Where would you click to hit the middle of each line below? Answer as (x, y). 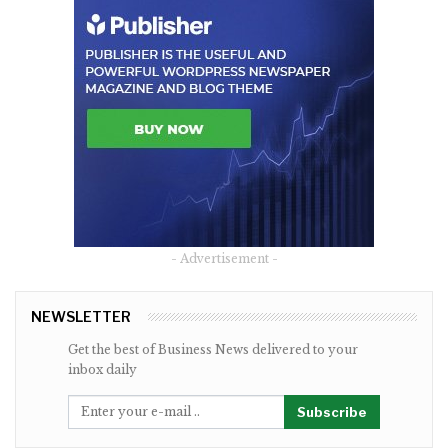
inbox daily (102, 369)
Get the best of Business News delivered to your (213, 349)
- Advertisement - (224, 258)
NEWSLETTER (81, 316)
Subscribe (332, 411)
